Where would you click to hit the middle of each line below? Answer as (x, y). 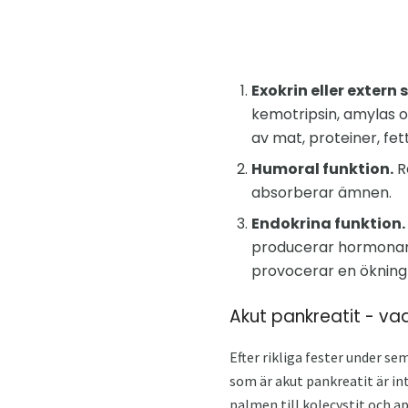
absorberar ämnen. (321, 192)
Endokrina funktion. (328, 223)
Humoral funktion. (322, 168)
